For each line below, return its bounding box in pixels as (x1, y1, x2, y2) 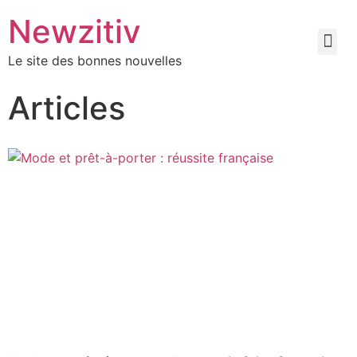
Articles (8, 88, 125, 127)
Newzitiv (8, 12, 141, 51)
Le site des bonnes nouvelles (8, 53, 182, 69)
